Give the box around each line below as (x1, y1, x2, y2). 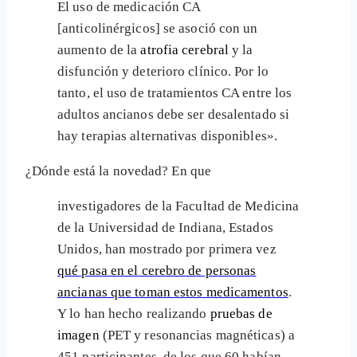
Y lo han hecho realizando (57, 306, 210, 322)
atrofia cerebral (140, 42, 229, 58)
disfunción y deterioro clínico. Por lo (57, 64, 269, 80)
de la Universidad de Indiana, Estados (57, 220, 273, 236)
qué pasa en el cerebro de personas (57, 263, 257, 279)
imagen (57, 328, 100, 343)
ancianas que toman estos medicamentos (57, 284, 288, 300)
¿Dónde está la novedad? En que (25, 163, 212, 179)
